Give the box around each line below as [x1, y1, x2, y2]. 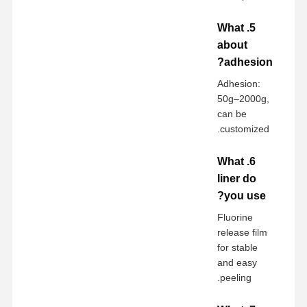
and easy [217, 256, 258, 268]
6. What [217, 155, 245, 167]
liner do [217, 172, 257, 184]
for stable [217, 241, 258, 253]
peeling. [220, 271, 252, 283]
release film [217, 226, 268, 238]
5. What [217, 21, 245, 34]
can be [217, 108, 247, 119]
